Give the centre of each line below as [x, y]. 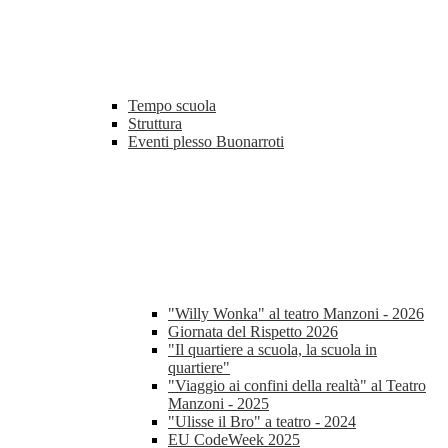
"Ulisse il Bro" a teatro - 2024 [262, 422]
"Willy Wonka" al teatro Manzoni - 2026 [296, 314]
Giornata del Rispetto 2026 [253, 332]
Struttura [155, 124]
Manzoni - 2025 [218, 404]
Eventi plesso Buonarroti [206, 142]
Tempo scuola [172, 106]
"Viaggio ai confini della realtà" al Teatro [297, 386]
